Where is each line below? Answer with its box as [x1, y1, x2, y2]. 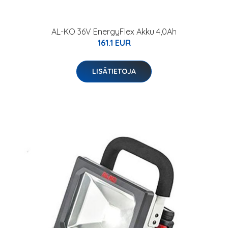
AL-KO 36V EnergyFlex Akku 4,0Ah [51, 26, 177, 37]
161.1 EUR [97, 38, 131, 48]
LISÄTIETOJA [92, 67, 136, 76]
